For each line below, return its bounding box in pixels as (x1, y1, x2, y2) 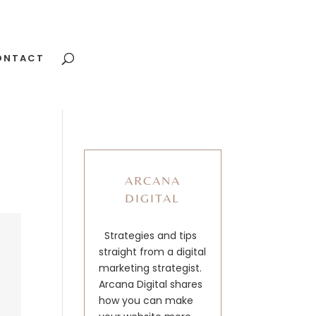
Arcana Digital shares (99, 277, 203, 291)
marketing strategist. (99, 261, 202, 275)
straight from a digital (99, 245, 207, 259)
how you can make (99, 293, 194, 308)
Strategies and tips (104, 229, 197, 243)
